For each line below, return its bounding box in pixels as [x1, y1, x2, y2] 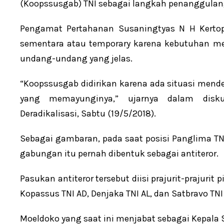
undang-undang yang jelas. [20, 53, 132, 64]
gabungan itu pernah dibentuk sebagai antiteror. [20, 148, 218, 159]
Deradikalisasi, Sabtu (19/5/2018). [20, 108, 156, 119]
